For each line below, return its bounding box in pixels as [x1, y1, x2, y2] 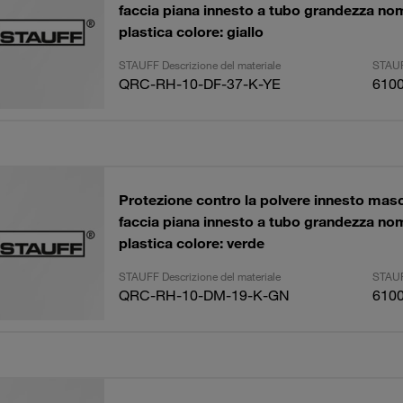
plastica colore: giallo [118, 22, 264, 40]
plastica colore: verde [118, 234, 264, 252]
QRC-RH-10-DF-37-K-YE [118, 75, 281, 93]
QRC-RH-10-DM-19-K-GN [118, 286, 290, 304]
